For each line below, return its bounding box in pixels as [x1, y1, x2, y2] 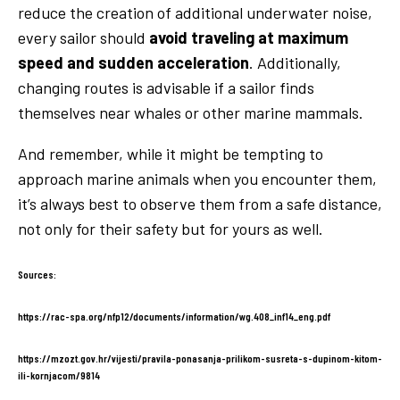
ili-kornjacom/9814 [18, 369, 100, 382]
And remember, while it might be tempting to [18, 143, 323, 163]
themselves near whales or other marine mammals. [18, 102, 363, 122]
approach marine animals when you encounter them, [18, 168, 377, 188]
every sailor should [18, 27, 149, 47]
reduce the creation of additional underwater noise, [18, 2, 372, 22]
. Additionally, [249, 52, 341, 72]
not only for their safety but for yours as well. [18, 218, 323, 238]
